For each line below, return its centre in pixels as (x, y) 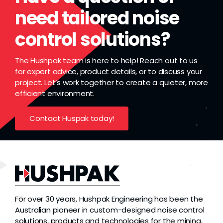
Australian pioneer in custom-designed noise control (110, 210)
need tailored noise (97, 18)
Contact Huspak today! (72, 118)
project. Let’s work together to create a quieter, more (111, 83)
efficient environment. (55, 94)
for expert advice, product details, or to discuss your (108, 72)
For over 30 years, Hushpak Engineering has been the (109, 199)
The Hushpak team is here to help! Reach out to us (106, 61)
